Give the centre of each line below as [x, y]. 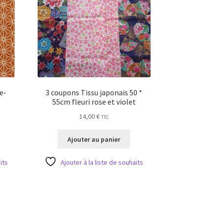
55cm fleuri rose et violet [94, 102]
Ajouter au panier [94, 139]
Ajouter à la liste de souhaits [102, 162]
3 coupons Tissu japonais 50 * [94, 93]
